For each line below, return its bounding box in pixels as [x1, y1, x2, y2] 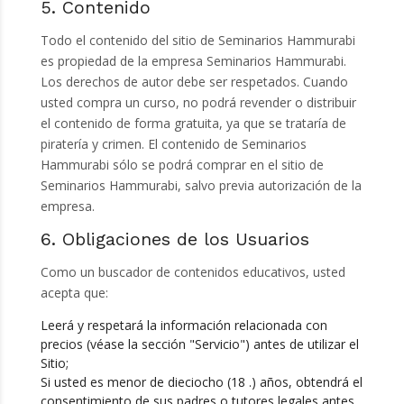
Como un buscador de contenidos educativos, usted [40, 263, 345, 281]
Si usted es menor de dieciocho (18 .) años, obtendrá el [40, 373, 363, 391]
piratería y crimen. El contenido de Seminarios [40, 134, 307, 152]
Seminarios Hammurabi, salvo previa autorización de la [40, 176, 362, 194]
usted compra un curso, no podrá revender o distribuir [40, 93, 356, 111]
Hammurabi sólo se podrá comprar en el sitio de [40, 155, 324, 173]
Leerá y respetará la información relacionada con [40, 317, 327, 335]
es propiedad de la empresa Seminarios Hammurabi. [40, 51, 346, 69]
